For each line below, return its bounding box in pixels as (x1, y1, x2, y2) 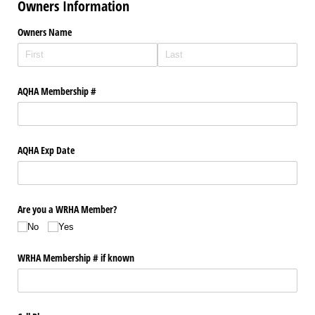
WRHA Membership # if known (18, 250, 134, 264)
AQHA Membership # (18, 84, 96, 98)
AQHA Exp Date (18, 143, 75, 157)
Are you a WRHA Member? (18, 202, 117, 217)
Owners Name (18, 25, 72, 39)
